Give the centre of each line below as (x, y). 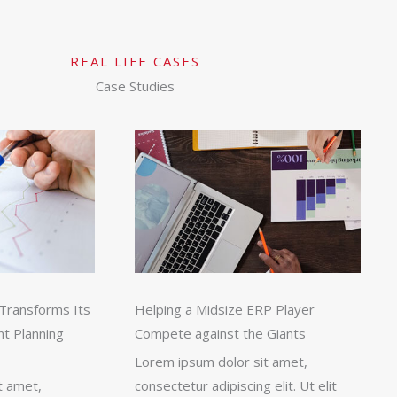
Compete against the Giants (220, 334)
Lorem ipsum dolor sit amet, (221, 362)
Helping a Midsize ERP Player (225, 310)
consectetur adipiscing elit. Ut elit (236, 386)
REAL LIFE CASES (135, 62)
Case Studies (135, 86)
